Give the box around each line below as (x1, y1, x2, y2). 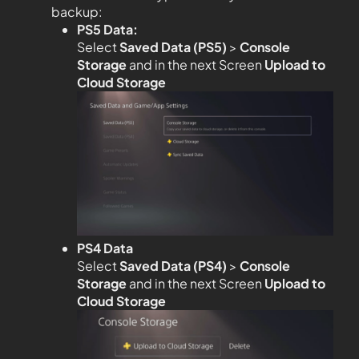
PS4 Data (77, 240, 133, 257)
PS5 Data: (77, 21, 138, 38)
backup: (51, 3, 103, 21)
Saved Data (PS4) (119, 257, 227, 275)
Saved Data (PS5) (119, 38, 227, 56)
